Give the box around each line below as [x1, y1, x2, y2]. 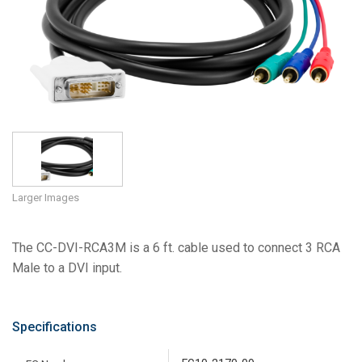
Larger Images [12, 192, 79, 204]
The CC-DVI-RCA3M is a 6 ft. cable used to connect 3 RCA [12, 240, 340, 256]
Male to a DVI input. [12, 260, 122, 276]
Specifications [12, 319, 97, 335]
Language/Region [18, 10, 109, 23]
